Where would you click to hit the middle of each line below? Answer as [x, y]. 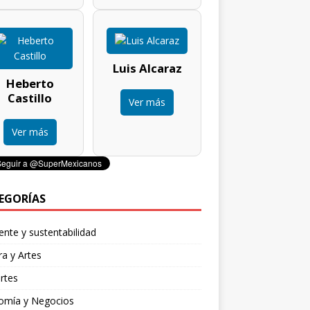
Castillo [30, 98]
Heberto [30, 83]
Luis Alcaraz [147, 68]
